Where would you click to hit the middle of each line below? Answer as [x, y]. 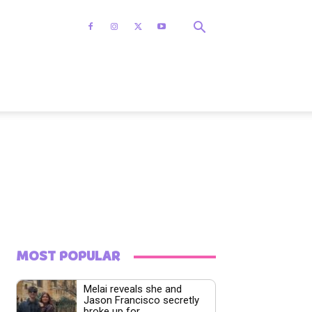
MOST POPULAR [68, 257]
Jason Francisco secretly [141, 301]
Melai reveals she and [132, 289]
